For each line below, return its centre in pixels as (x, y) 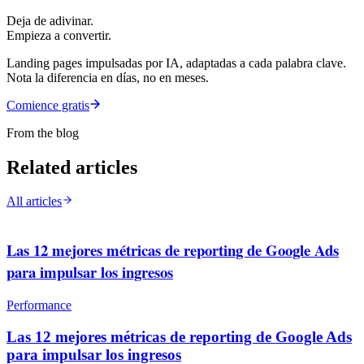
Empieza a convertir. (59, 35)
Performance (39, 305)
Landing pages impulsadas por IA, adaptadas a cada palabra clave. (176, 63)
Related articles (72, 167)
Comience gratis (48, 105)
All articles (34, 201)
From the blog (43, 132)
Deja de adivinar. (50, 20)
